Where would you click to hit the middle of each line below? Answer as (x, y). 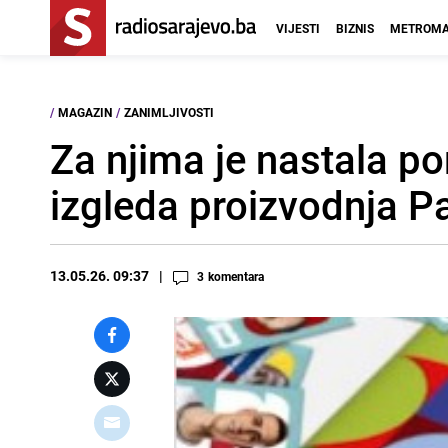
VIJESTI (298, 28)
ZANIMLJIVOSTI (169, 112)
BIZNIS (355, 28)
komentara (236, 276)
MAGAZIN (85, 112)
